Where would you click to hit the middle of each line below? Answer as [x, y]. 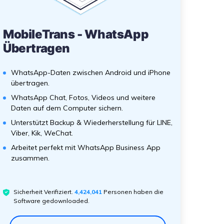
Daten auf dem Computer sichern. [67, 108]
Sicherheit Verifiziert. [44, 192]
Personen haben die [133, 192]
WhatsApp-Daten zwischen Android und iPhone [91, 72]
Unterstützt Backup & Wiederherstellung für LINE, [92, 122]
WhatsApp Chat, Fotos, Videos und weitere [83, 97]
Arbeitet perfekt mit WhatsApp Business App [86, 147]
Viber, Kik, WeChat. [42, 133]
